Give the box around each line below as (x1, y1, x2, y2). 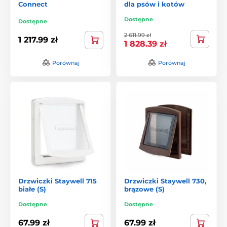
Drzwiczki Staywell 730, (124, 176, 206, 185)
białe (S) (18, 184, 46, 193)
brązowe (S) (124, 184, 165, 193)
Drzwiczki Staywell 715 (18, 176, 97, 185)
